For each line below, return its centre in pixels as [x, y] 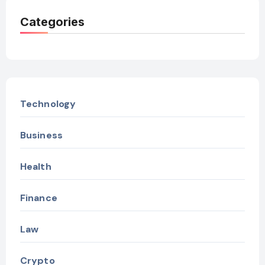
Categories [52, 22]
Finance [38, 198]
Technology [48, 104]
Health [35, 167]
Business [41, 135]
